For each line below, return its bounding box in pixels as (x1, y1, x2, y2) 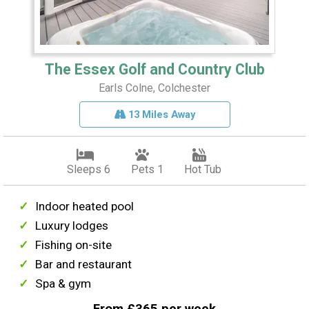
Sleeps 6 (67, 163, 110, 177)
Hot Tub (184, 163, 221, 177)
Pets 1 (131, 163, 163, 177)
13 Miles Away (125, 108, 195, 121)
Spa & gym (35, 277, 92, 291)
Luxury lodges (35, 219, 109, 233)
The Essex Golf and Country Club (44, 61, 265, 79)
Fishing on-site (35, 238, 112, 252)
